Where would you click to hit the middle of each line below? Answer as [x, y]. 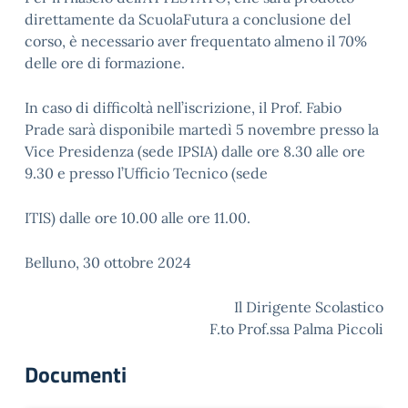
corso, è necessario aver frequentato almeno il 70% [196, 41]
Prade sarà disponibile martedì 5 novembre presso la [202, 129]
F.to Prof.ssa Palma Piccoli [296, 328]
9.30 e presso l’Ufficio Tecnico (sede [146, 173]
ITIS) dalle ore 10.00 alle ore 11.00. [138, 217]
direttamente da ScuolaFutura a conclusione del [188, 19]
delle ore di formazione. [105, 62]
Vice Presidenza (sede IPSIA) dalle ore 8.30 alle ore [195, 151]
